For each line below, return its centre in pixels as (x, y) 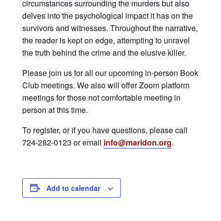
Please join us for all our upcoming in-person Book (110, 73)
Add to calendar (73, 188)
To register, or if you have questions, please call (105, 130)
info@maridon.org (138, 142)
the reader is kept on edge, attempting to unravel (106, 40)
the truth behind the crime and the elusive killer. (104, 52)
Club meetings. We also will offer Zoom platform (106, 85)
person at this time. (55, 110)
